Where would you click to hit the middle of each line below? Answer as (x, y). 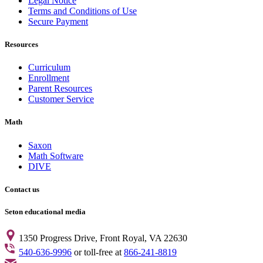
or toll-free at (98, 252)
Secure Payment (58, 21)
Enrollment (49, 78)
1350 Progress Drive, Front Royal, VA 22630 (103, 238)
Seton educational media (45, 211)
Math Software (56, 156)
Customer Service (61, 99)
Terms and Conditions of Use (82, 11)
